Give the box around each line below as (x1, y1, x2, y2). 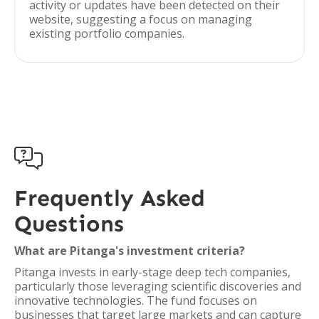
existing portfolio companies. (29, 26, 184, 41)
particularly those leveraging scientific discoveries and (14, 278, 301, 294)
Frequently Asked (14, 184, 205, 211)
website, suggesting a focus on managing (29, 11, 252, 27)
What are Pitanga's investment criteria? (14, 243, 245, 258)
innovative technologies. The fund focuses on (14, 293, 257, 308)
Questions (14, 210, 124, 237)
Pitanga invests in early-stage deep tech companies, (14, 264, 291, 280)
